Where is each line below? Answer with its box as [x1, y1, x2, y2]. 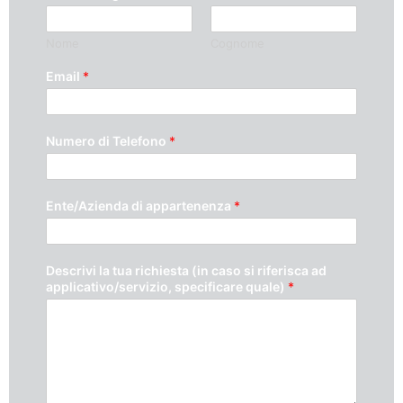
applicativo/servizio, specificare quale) [46, 278, 288, 294]
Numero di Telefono [46, 132, 169, 148]
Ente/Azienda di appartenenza [46, 197, 234, 213]
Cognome [210, 35, 264, 50]
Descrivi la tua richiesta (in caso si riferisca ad [46, 262, 327, 278]
